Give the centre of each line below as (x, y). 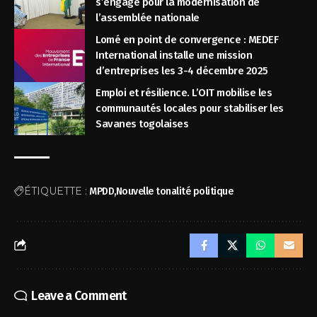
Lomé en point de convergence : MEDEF (187, 40)
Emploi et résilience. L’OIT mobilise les (184, 93)
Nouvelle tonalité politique (174, 191)
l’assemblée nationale (148, 18)
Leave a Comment (79, 295)
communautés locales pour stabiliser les (190, 109)
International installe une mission (174, 56)
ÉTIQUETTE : (56, 191)
